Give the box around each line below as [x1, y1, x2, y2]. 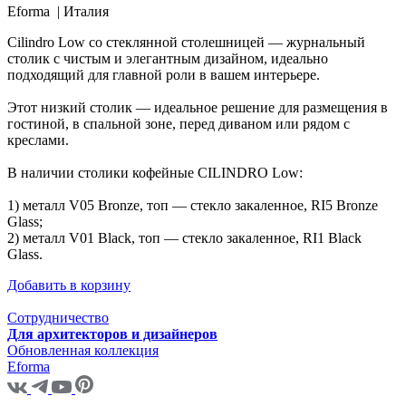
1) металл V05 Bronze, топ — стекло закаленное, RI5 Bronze [7, 198, 378, 214]
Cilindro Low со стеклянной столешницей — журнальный [7, 34, 365, 51]
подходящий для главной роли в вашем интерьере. [7, 67, 320, 83]
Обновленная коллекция [7, 343, 159, 359]
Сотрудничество [7, 310, 109, 326]
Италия [63, 4, 109, 20]
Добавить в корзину [7, 277, 130, 294]
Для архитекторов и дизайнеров [7, 326, 217, 343]
